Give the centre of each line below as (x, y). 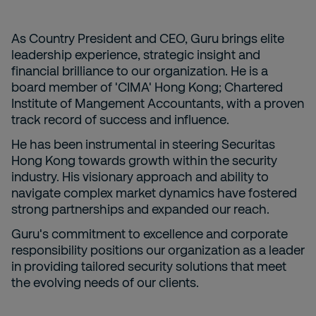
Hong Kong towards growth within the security (144, 160)
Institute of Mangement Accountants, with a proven (158, 103)
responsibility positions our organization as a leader (158, 250)
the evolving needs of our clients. (105, 282)
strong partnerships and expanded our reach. (140, 209)
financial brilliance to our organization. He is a (140, 71)
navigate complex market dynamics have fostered (154, 193)
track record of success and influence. (120, 119)
